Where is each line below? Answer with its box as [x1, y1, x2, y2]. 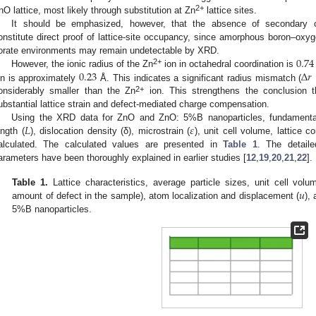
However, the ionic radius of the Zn [11, 58, 154, 69]
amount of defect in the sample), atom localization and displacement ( [12, 190, 299, 202]
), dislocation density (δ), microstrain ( [30, 126, 190, 137]
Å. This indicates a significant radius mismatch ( [97, 72, 302, 83]
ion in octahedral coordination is [162, 58, 297, 69]
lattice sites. [204, 4, 257, 16]
